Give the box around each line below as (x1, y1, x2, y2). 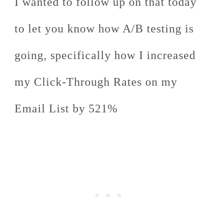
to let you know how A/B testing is (15, 22, 194, 35)
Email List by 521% (15, 102, 118, 115)
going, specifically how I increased (15, 49, 196, 62)
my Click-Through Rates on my (15, 76, 177, 88)
